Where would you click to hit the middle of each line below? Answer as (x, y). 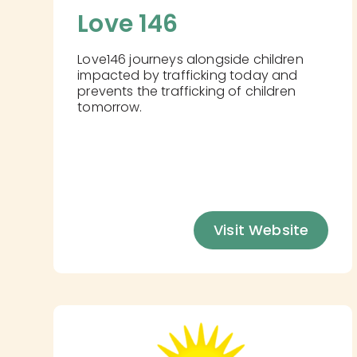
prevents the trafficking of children (186, 91)
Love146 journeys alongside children (190, 59)
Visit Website (261, 229)
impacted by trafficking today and (188, 75)
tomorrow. (110, 107)
